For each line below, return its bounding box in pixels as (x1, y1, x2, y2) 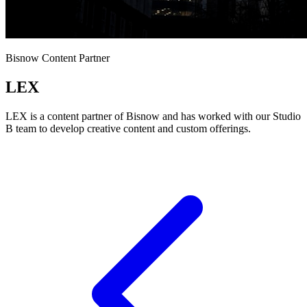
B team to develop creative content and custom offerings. (5, 122, 251, 134)
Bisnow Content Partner (5, 52, 110, 64)
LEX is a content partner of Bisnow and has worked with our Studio (5, 110, 301, 122)
